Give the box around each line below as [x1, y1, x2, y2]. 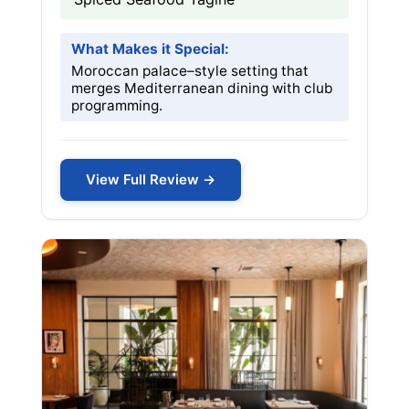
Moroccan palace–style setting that [71, 62, 309, 79]
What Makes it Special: [71, 40, 229, 58]
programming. [71, 97, 163, 114]
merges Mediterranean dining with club [71, 79, 333, 97]
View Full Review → [86, 171, 215, 188]
